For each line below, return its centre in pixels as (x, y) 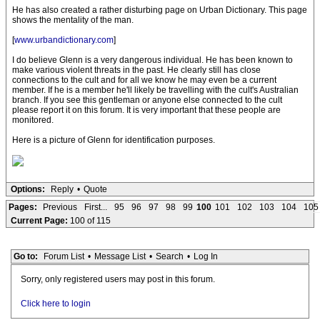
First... (96, 207)
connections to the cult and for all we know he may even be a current (144, 80)
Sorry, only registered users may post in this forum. (117, 279)
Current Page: (40, 221)
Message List (120, 256)
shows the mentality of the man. (73, 20)
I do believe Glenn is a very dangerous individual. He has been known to (152, 60)
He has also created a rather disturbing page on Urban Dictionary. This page (160, 10)
